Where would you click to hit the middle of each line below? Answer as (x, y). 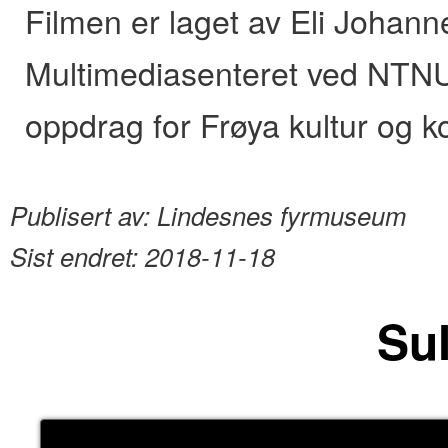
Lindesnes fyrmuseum (281, 215)
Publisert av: (83, 215)
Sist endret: (77, 256)
